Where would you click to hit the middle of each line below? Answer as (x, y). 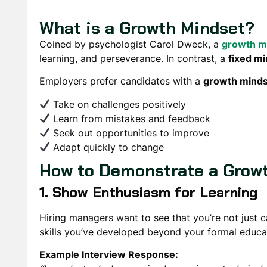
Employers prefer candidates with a (121, 81)
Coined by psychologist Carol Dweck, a (130, 44)
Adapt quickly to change (107, 147)
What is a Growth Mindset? (147, 28)
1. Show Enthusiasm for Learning (148, 193)
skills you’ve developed (91, 232)
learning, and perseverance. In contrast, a (133, 58)
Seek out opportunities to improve (130, 133)
